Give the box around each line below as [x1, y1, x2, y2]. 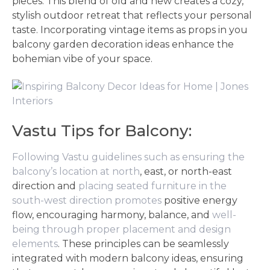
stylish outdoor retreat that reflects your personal [12, 10, 252, 21]
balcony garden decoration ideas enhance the [12, 39, 234, 50]
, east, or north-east [140, 166, 232, 177]
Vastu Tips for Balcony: [12, 121, 192, 140]
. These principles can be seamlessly [58, 238, 229, 250]
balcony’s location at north [12, 166, 140, 177]
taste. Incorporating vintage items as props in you [12, 24, 248, 36]
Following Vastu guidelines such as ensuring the [12, 151, 245, 163]
